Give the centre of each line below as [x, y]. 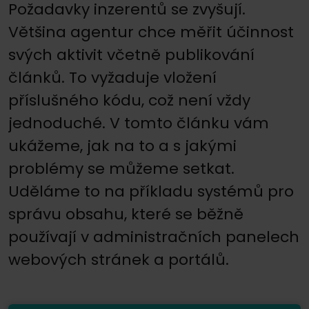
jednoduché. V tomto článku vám [139, 123]
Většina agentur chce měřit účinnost [151, 32]
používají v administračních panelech [154, 237]
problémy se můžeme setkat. [121, 168]
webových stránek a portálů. [119, 259]
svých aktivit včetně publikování [131, 54]
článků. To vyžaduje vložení [112, 77]
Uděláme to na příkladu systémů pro [151, 191]
